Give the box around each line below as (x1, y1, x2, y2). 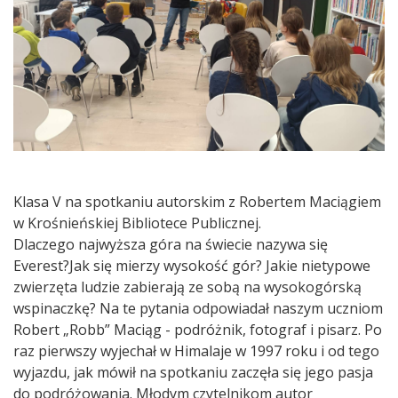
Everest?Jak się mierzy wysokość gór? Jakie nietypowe (13, 255, 370, 275)
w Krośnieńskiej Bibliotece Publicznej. (13, 212, 261, 233)
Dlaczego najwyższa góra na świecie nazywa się (13, 234, 328, 254)
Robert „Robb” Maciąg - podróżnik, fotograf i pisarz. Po (13, 319, 382, 339)
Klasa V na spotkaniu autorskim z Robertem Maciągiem (13, 191, 381, 211)
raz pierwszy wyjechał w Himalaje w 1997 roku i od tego (13, 340, 379, 361)
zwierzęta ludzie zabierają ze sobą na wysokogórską (13, 276, 362, 297)
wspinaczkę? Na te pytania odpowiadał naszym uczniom (13, 298, 383, 318)
